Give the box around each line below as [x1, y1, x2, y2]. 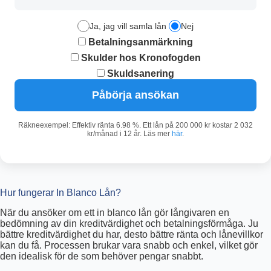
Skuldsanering [105, 68, 174, 79]
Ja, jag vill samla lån [90, 21, 166, 31]
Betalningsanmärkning [86, 37, 193, 48]
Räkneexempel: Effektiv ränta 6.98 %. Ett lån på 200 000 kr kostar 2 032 [18, 121, 253, 130]
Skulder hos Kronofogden [78, 53, 201, 64]
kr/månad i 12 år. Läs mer [87, 129, 172, 139]
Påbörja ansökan [92, 89, 179, 102]
